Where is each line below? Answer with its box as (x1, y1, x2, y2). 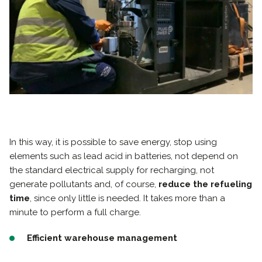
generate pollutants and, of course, (9, 178, 158, 189)
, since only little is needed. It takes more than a (30, 192, 225, 204)
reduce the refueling (158, 178, 252, 189)
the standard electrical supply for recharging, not (9, 164, 214, 175)
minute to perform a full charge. (9, 206, 141, 218)
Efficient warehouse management (27, 232, 177, 243)
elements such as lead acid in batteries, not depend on (9, 150, 238, 161)
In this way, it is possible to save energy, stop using (9, 136, 217, 147)
